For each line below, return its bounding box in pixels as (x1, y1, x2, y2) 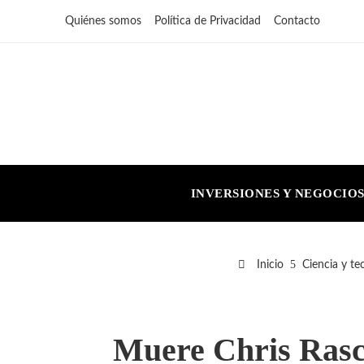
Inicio (253, 258, 284, 271)
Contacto (274, 15, 320, 27)
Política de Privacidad (154, 15, 261, 27)
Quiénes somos (65, 15, 141, 27)
